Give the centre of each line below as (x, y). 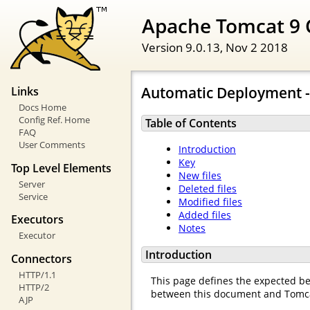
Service (33, 196)
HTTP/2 (34, 287)
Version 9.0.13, (184, 47)
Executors (37, 220)
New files (200, 176)
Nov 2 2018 (257, 47)
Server (31, 184)
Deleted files (208, 189)
